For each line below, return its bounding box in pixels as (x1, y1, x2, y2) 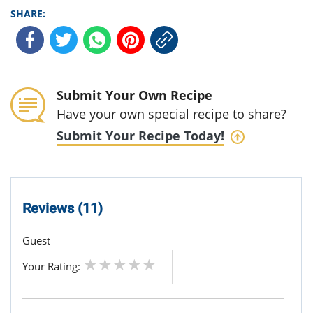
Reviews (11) (22, 200, 103, 217)
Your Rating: (22, 259, 83, 274)
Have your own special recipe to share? (57, 105, 286, 122)
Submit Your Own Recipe (57, 87, 212, 103)
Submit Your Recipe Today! (57, 127, 224, 144)
